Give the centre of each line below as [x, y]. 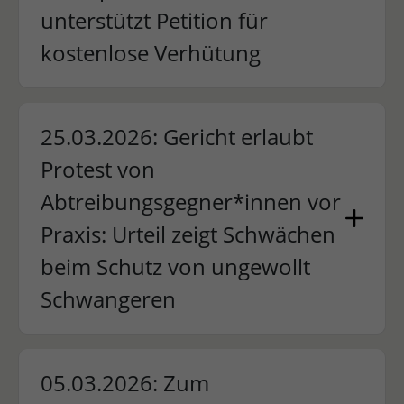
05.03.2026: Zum [124, 383]
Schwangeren [108, 299]
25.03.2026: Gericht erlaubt [176, 137]
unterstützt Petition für [154, 20]
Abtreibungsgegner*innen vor [190, 202]
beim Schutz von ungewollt [175, 266]
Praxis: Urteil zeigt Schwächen [188, 234]
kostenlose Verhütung [150, 53]
